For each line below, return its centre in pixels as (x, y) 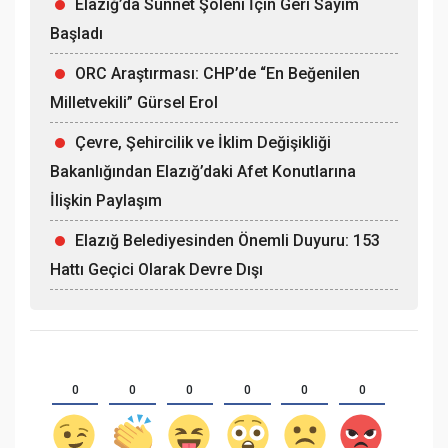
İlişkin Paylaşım (106, 201)
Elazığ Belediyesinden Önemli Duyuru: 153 (227, 241)
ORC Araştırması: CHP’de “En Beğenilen (217, 74)
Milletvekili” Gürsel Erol (134, 103)
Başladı (76, 34)
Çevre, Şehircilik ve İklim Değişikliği (203, 143)
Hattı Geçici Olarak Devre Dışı (156, 270)
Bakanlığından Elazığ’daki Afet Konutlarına (203, 172)
